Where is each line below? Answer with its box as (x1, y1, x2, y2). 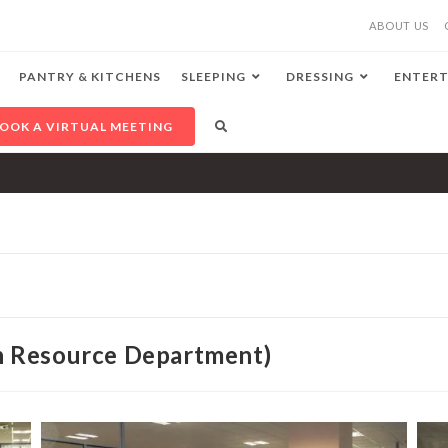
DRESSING (286, 69, 355, 84)
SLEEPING (181, 69, 247, 84)
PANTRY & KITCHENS (19, 69, 162, 84)
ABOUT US (368, 19, 429, 32)
